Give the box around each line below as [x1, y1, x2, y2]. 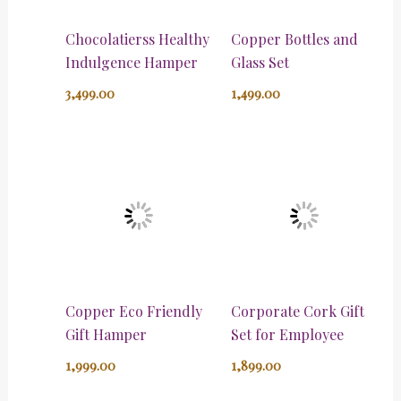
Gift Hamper [64, 325, 147, 345]
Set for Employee [231, 325, 344, 345]
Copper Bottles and [231, 30, 358, 49]
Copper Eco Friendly [64, 302, 202, 321]
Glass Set [231, 53, 289, 73]
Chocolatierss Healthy [64, 30, 209, 49]
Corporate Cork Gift [231, 302, 364, 321]
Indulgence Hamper [64, 53, 198, 73]
